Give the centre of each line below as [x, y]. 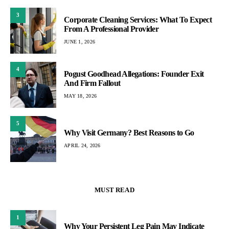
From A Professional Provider [111, 29]
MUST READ [114, 190]
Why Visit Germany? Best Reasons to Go [129, 133]
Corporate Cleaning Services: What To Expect [138, 20]
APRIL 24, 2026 [82, 146]
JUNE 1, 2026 [79, 42]
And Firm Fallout [92, 83]
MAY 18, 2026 [80, 96]
